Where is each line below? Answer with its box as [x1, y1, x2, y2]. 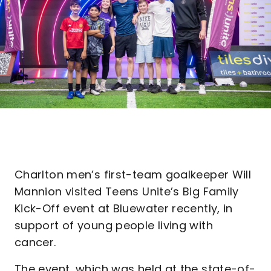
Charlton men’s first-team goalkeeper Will [15, 167, 252, 182]
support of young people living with [15, 218, 213, 233]
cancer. [15, 235, 59, 250]
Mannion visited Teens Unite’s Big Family [15, 184, 239, 199]
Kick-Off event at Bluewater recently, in [15, 201, 233, 216]
